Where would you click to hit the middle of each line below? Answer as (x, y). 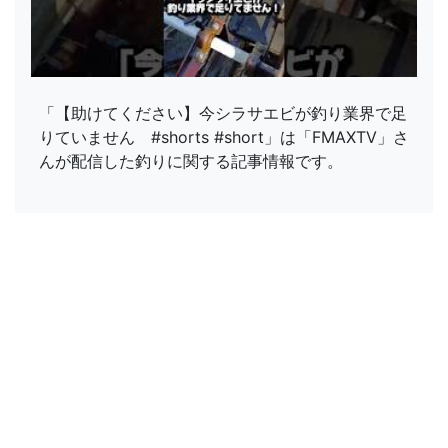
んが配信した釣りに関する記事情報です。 (191, 161)
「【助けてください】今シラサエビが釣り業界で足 (223, 113)
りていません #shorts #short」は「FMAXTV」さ (224, 137)
